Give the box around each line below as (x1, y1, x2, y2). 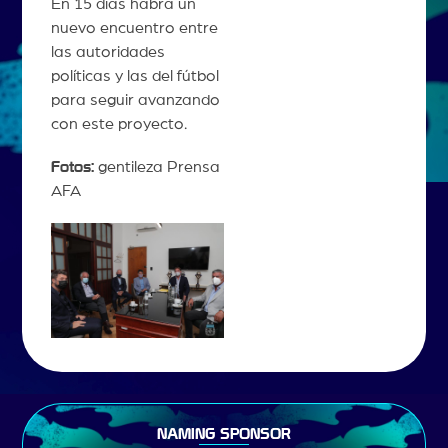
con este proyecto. (50, 116, 187, 133)
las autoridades (50, 44, 165, 61)
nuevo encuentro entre (50, 20, 218, 37)
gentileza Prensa (93, 159, 220, 176)
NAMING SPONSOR (157, 426, 291, 442)
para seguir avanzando (50, 92, 220, 109)
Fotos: (50, 159, 94, 176)
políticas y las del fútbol (50, 68, 219, 85)
